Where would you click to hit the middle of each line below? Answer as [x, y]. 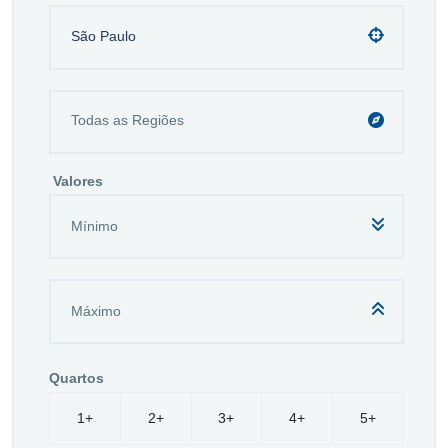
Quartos [76, 377]
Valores [78, 180]
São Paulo [103, 35]
